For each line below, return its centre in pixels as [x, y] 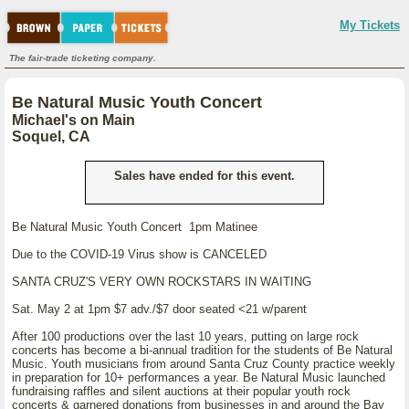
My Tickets [370, 25]
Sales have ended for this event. [204, 176]
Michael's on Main [73, 120]
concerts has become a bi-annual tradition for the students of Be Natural [202, 350]
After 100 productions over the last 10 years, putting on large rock [185, 336]
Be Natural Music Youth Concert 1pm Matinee [135, 227]
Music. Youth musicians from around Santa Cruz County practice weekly [204, 364]
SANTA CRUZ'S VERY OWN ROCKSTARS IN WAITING [162, 282]
